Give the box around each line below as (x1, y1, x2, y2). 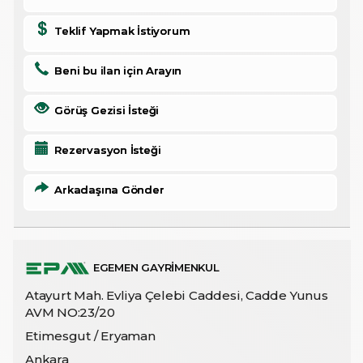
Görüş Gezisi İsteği (48, 103, 160, 117)
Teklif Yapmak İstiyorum (48, 23, 190, 37)
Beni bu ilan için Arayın (48, 63, 182, 77)
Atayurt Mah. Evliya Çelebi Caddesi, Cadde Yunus (25, 287, 328, 303)
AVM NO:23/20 (25, 304, 115, 320)
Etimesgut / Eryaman (25, 327, 156, 344)
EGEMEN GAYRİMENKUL (90, 260, 220, 274)
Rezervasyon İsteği (48, 143, 161, 156)
